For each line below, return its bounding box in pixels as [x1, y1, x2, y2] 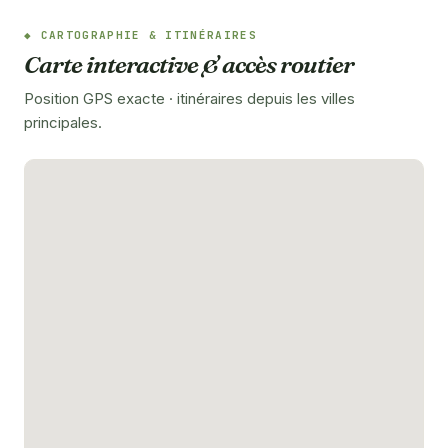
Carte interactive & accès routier [24, 49, 354, 79]
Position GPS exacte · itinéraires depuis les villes [24, 88, 355, 108]
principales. [24, 112, 102, 132]
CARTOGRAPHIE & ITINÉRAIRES [40, 27, 257, 42]
